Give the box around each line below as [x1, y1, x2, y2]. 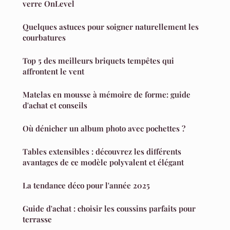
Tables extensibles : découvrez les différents [23, 146, 181, 157]
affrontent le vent [23, 66, 84, 76]
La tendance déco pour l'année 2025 [23, 180, 150, 190]
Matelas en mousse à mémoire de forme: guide [23, 89, 190, 100]
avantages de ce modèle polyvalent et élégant [23, 157, 184, 167]
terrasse [23, 214, 52, 224]
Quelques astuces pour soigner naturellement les [23, 21, 199, 32]
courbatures [23, 32, 66, 43]
